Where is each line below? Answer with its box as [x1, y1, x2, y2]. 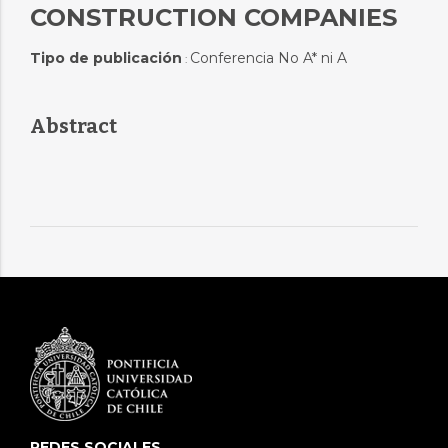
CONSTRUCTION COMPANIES [29, 3, 397, 32]
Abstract [29, 114, 117, 138]
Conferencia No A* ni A [189, 49, 347, 67]
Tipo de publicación [29, 49, 182, 67]
